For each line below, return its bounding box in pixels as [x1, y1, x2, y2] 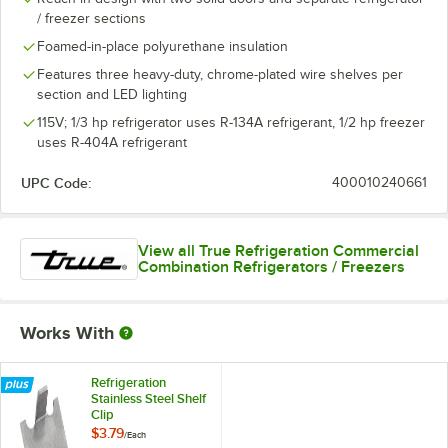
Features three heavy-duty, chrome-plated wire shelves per [37, 67, 403, 82]
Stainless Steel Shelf [91, 391, 206, 407]
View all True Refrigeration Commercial [137, 242, 419, 261]
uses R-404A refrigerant [37, 135, 187, 150]
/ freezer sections [37, 11, 146, 26]
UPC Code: [21, 175, 91, 191]
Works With [20, 323, 114, 344]
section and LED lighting [37, 87, 187, 102]
